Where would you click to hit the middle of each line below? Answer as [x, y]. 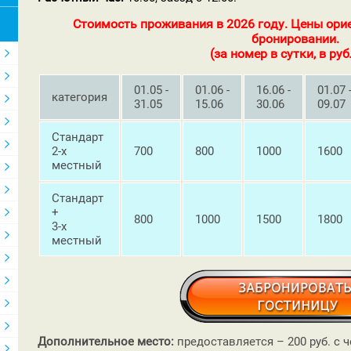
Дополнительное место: [106, 341]
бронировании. [295, 38]
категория [80, 97]
